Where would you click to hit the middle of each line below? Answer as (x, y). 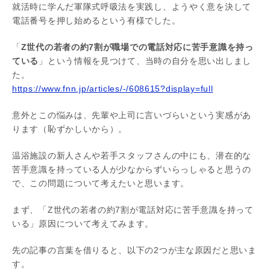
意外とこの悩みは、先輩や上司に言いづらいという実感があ (132, 115)
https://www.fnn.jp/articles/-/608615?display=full (113, 89)
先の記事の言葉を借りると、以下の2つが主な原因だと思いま (134, 250)
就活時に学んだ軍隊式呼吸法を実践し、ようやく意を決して (132, 7)
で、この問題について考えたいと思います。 (101, 183)
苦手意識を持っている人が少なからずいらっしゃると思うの (132, 169)
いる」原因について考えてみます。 (83, 224)
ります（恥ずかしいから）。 (70, 129)
